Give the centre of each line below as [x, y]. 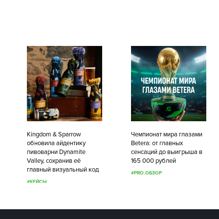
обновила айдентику [56, 143]
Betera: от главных [157, 143]
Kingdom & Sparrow [54, 134]
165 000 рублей [154, 161]
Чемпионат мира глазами [167, 134]
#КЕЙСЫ [37, 182]
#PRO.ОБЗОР [147, 173]
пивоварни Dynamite [56, 152]
